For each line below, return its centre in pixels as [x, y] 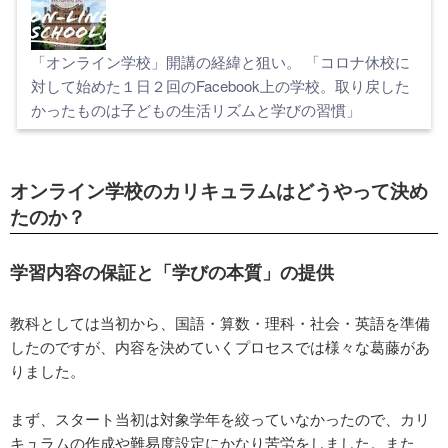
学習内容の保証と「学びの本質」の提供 [172, 272]
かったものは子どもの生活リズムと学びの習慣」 [196, 109]
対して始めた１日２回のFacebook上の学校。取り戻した [220, 85]
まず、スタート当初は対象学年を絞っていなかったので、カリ [220, 418]
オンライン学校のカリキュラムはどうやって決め [219, 190]
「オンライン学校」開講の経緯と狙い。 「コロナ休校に [220, 61]
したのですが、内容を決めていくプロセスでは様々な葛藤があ [220, 346]
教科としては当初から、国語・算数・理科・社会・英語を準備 [220, 322]
